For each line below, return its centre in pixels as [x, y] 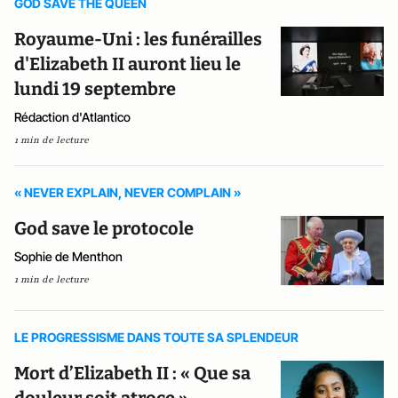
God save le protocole [104, 228]
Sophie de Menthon [68, 256]
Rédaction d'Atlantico [72, 117]
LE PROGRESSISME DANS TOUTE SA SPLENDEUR [156, 338]
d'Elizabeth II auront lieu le [127, 64]
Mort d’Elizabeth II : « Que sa [132, 374]
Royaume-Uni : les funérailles [138, 39]
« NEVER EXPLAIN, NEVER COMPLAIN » [128, 192]
